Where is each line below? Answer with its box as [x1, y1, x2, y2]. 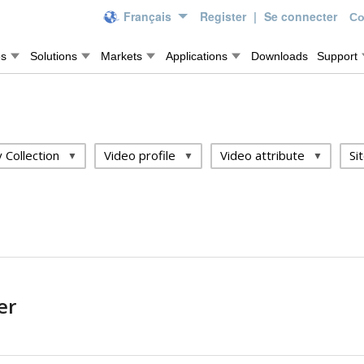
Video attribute [219, 147, 305, 163]
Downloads [251, 50, 308, 63]
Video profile [103, 147, 175, 163]
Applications [166, 50, 227, 63]
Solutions [30, 50, 77, 63]
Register [200, 8, 249, 24]
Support [317, 50, 357, 63]
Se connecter [264, 8, 337, 24]
